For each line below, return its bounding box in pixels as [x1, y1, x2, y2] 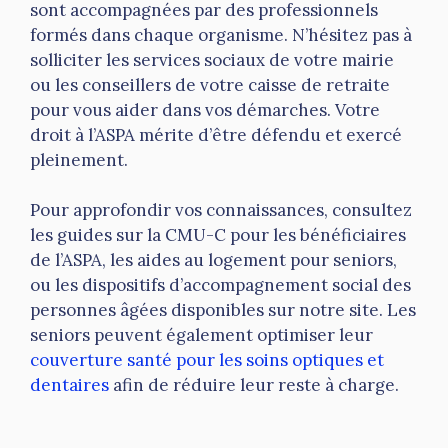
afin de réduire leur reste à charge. [109, 374, 399, 397]
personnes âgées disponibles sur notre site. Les [30, 299, 416, 322]
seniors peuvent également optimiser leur [30, 324, 373, 347]
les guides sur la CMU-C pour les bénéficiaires [30, 224, 406, 247]
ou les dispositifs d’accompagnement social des [30, 274, 411, 297]
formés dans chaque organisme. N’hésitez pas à [30, 23, 412, 46]
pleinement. [30, 148, 128, 171]
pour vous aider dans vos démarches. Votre [30, 98, 380, 121]
